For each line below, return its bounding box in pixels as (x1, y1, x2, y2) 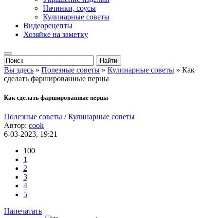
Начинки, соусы (43, 4, 96, 12)
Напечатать (4, 207, 42, 216)
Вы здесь (4, 66, 34, 74)
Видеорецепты (23, 21, 73, 30)
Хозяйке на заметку (23, 30, 88, 38)
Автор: (4, 121, 29, 130)
